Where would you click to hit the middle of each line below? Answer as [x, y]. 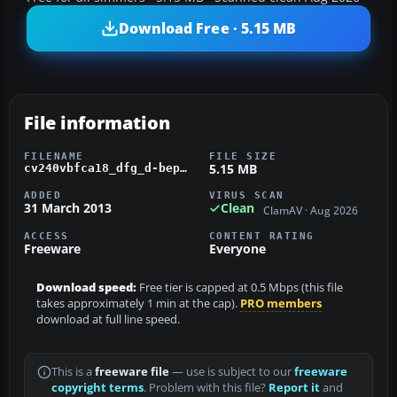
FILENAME [54, 156]
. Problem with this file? [206, 387]
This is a [73, 371]
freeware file [132, 371]
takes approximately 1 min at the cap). [138, 303]
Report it [294, 387]
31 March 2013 [68, 208]
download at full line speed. [108, 319]
